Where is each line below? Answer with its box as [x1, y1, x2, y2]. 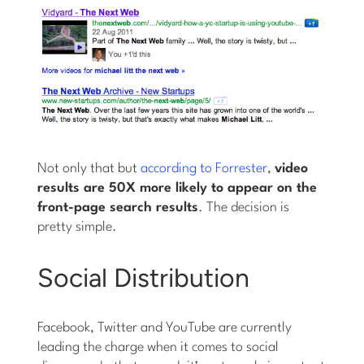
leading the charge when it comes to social [37, 340, 279, 354]
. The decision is [198, 200, 290, 214]
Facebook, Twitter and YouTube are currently [37, 320, 292, 335]
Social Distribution [37, 262, 250, 293]
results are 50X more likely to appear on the [37, 180, 318, 195]
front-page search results [37, 200, 199, 214]
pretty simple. [37, 219, 118, 234]
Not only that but [37, 161, 141, 175]
